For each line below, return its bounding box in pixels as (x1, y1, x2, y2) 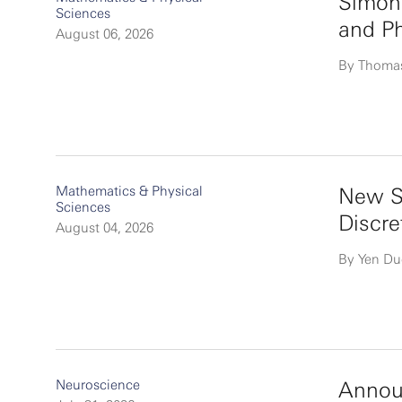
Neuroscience (56, 377, 140, 393)
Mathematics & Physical (56, 183, 203, 199)
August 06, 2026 (56, 26, 153, 42)
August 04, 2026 (56, 220, 153, 236)
